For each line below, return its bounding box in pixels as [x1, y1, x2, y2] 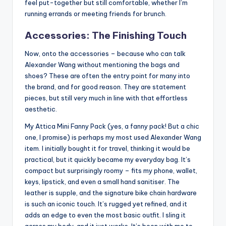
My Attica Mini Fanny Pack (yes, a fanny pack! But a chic [25, 122, 199, 131]
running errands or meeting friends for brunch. [25, 10, 166, 18]
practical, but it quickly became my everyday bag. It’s [25, 155, 191, 164]
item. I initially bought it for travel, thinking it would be [25, 144, 190, 153]
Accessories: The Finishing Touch [25, 29, 187, 42]
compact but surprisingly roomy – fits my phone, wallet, [25, 166, 197, 175]
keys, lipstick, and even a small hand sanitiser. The [25, 178, 180, 186]
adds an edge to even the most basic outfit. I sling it [25, 211, 186, 219]
